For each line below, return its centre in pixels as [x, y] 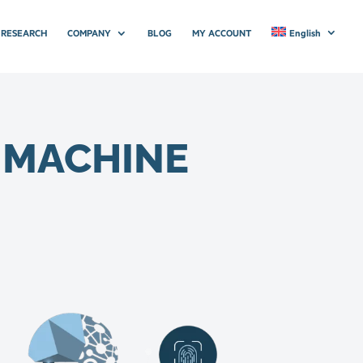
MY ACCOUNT [222, 33]
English [305, 33]
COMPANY [90, 33]
